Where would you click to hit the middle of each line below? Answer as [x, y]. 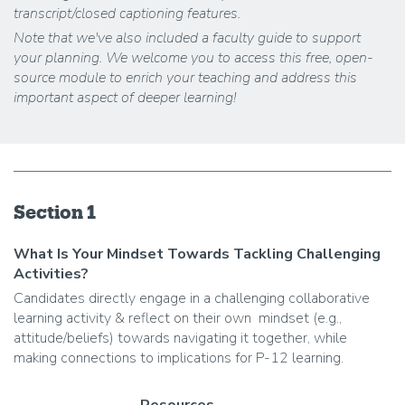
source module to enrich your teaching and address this [185, 77]
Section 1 [55, 211]
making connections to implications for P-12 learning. [179, 358]
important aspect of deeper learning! [125, 97]
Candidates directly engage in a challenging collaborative [192, 298]
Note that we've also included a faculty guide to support [187, 38]
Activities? [51, 273]
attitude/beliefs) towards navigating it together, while [180, 338]
